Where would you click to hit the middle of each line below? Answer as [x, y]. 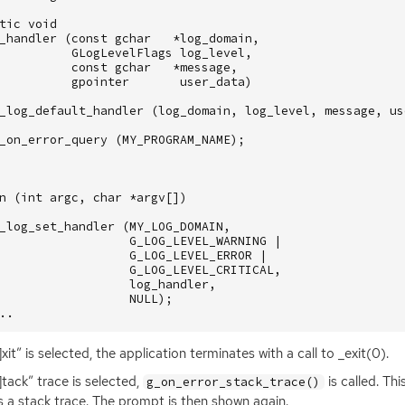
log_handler [169, 284]
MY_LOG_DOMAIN [176, 226]
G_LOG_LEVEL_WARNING [198, 240]
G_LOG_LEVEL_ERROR [190, 255]
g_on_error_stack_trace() [234, 382]
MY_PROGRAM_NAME [176, 139]
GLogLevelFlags [122, 52]
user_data [212, 81]
